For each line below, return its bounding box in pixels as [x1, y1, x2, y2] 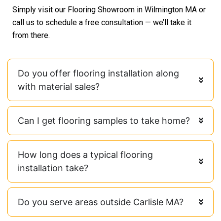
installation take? [18, 163, 88, 174]
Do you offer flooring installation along [18, 68, 179, 79]
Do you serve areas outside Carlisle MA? [18, 197, 184, 208]
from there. [12, 30, 50, 40]
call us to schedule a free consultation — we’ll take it [12, 17, 191, 27]
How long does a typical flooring [18, 149, 153, 160]
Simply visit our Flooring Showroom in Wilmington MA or [12, 4, 206, 14]
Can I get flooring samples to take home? [18, 115, 190, 126]
